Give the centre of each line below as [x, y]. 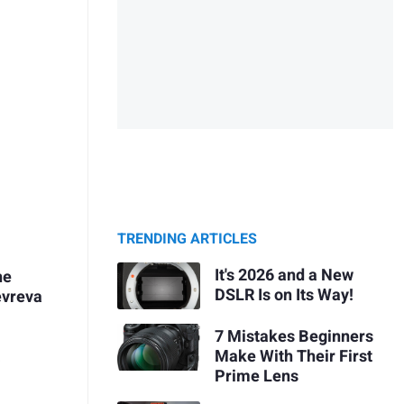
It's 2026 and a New [284, 275]
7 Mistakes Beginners [294, 336]
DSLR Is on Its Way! [284, 295]
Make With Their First [293, 356]
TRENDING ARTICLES [187, 239]
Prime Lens [256, 376]
